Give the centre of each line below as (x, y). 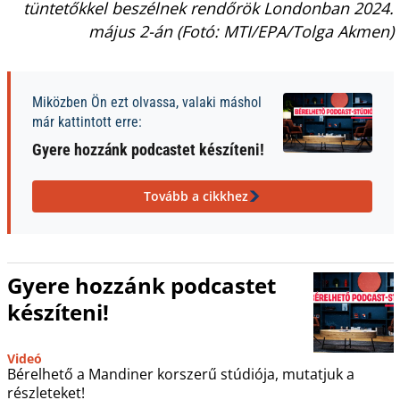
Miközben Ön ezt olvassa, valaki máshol (146, 102)
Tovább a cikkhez (196, 196)
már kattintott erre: (87, 121)
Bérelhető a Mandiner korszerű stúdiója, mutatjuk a (180, 374)
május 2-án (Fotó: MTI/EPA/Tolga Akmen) (241, 31)
